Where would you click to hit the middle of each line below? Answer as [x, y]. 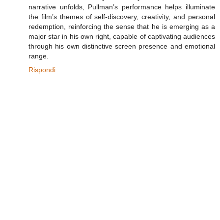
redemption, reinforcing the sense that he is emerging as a [122, 26]
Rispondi [42, 69]
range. [39, 56]
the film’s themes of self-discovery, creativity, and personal [122, 16]
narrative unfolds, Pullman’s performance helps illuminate [122, 7]
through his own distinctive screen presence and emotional [122, 46]
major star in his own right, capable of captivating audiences [122, 36]
